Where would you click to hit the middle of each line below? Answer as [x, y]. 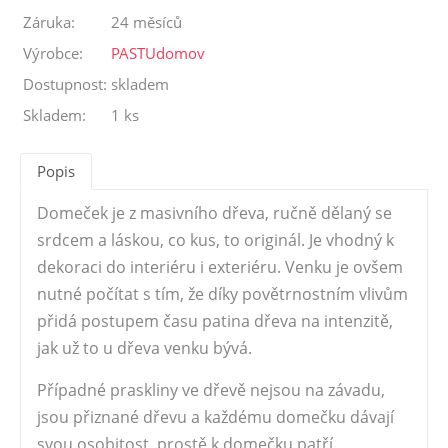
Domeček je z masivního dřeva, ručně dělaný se [214, 213]
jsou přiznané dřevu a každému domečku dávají [215, 417]
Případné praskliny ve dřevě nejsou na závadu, [211, 390]
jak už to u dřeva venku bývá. [146, 348]
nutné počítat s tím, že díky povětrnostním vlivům [222, 294]
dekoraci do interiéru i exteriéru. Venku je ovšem [220, 267]
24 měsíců [146, 22]
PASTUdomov [158, 53]
